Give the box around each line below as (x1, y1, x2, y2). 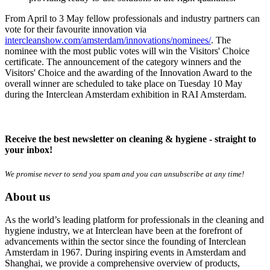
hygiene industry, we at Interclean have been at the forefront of (5, 225, 242, 236)
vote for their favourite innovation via (5, 24, 146, 35)
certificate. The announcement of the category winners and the (5, 57, 241, 67)
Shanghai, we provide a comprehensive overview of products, (5, 258, 240, 269)
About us (5, 190, 50, 203)
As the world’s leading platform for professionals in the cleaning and (5, 215, 264, 225)
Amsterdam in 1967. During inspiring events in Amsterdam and (5, 247, 246, 258)
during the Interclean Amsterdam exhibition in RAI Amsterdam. (5, 89, 246, 100)
